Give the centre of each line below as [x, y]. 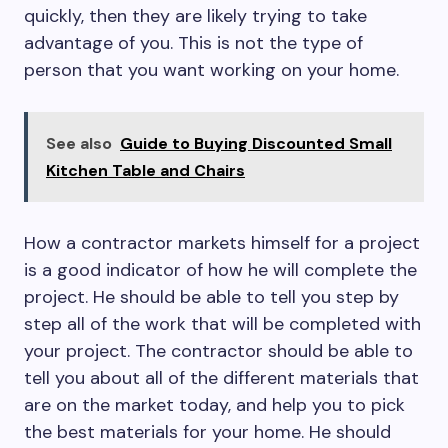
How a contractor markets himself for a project [222, 243]
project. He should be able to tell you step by [211, 297]
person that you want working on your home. [211, 70]
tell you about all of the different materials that [221, 378]
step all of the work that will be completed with [222, 324]
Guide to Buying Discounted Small [256, 143]
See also [79, 143]
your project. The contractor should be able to [218, 351]
